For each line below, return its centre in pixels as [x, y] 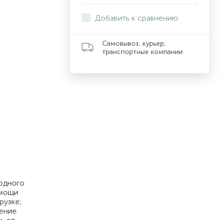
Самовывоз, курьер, [134, 43]
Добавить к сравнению [137, 18]
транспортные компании [142, 52]
